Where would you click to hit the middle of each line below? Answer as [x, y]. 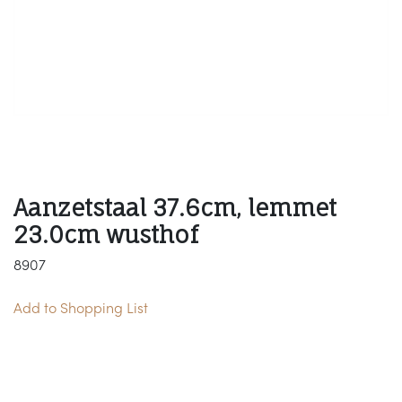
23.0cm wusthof [106, 235]
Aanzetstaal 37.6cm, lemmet [175, 208]
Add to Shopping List [81, 310]
